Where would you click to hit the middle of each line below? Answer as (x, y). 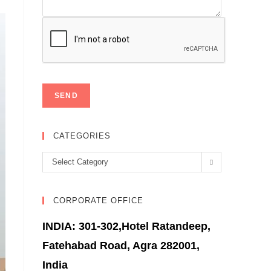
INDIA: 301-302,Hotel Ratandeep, (126, 226)
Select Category (80, 162)
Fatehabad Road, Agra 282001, (121, 246)
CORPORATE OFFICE (98, 201)
